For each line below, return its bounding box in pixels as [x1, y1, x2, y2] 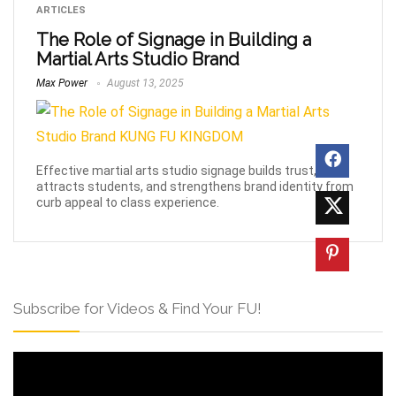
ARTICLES [36, 4, 86, 16]
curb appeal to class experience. [36, 194, 219, 209]
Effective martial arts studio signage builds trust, [36, 163, 316, 178]
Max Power [36, 77, 88, 89]
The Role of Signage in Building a [36, 29, 311, 50]
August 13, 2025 [104, 77, 184, 89]
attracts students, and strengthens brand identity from [36, 179, 354, 194]
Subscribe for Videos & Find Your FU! [13, 299, 262, 317]
